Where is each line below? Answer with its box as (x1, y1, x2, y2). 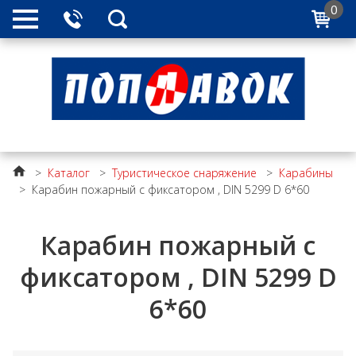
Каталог (48, 165, 90, 180)
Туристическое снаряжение (112, 165, 257, 180)
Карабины (279, 165, 333, 180)
